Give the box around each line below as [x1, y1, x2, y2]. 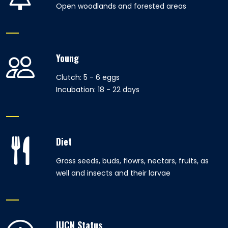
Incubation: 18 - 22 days [56, 84, 139, 95]
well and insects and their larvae [56, 168, 170, 178]
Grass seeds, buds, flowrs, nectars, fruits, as [56, 156, 209, 166]
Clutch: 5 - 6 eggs [56, 72, 120, 82]
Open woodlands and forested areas [56, 1, 186, 11]
